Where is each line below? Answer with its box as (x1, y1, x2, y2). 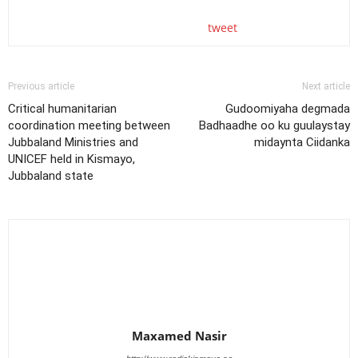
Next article (302, 80, 350, 92)
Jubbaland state (8, 168, 93, 183)
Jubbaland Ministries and (8, 134, 138, 149)
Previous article (8, 80, 74, 92)
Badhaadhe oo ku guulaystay (199, 117, 350, 133)
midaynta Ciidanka (254, 134, 350, 149)
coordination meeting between (8, 117, 170, 133)
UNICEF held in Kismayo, (8, 151, 135, 166)
